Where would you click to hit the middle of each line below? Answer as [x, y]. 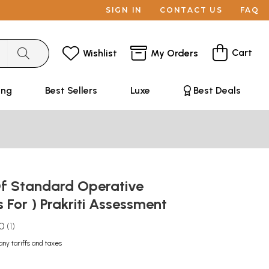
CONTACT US [191, 10]
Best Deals [217, 90]
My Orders [174, 53]
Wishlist [100, 53]
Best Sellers [71, 90]
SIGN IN [124, 10]
